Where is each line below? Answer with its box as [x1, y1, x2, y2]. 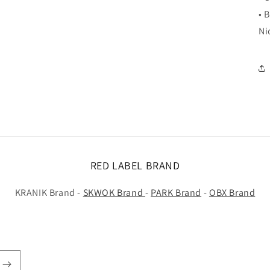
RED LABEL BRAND [90, 159, 180, 172]
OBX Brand [209, 186, 256, 199]
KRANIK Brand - [14, 186, 83, 199]
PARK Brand [151, 186, 202, 199]
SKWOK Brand [83, 186, 145, 199]
